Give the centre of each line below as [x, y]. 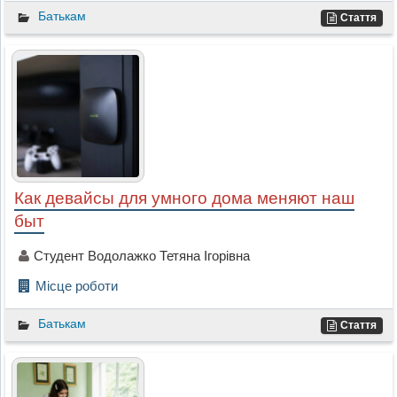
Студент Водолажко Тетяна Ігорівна [141, 256]
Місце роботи [76, 286]
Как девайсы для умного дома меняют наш [184, 198]
